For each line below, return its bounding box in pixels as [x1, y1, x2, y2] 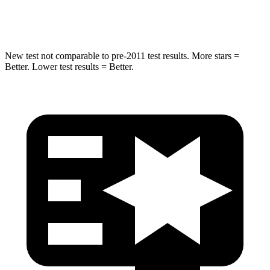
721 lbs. [183, 12, 209, 21]
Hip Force [75, 12, 107, 21]
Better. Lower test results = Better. [5, 61, 134, 72]
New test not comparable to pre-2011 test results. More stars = [5, 50, 239, 61]
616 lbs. [139, 12, 165, 21]
